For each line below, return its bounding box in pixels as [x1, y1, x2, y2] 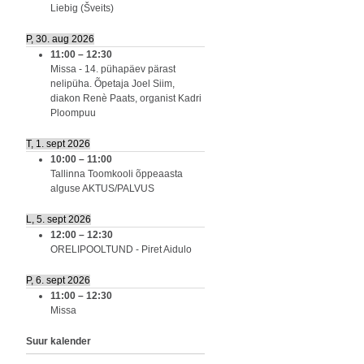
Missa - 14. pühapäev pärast [50, 63, 175, 75]
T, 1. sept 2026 [26, 137, 90, 149]
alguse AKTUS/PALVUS [50, 182, 154, 194]
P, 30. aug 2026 [26, 32, 94, 45]
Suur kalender [26, 335, 91, 347]
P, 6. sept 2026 [26, 274, 90, 286]
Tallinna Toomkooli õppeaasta [50, 167, 183, 180]
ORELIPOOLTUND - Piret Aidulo [50, 243, 192, 255]
